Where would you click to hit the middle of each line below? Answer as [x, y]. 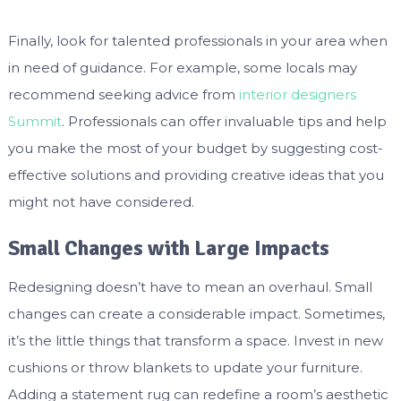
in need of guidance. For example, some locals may [182, 68]
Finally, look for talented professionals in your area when [197, 41]
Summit [34, 122]
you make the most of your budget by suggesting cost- [195, 149]
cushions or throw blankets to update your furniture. [185, 368]
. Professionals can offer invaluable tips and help [224, 122]
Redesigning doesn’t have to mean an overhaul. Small [190, 287]
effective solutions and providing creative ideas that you [196, 175]
